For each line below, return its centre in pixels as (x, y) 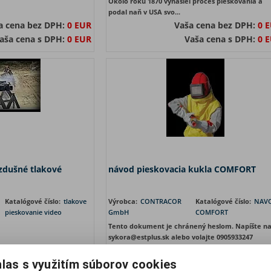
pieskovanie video (33, 212)
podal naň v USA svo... (144, 12)
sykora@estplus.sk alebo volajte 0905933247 (180, 237)
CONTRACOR (161, 201)
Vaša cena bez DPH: (216, 25)
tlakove (75, 201)
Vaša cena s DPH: (221, 39)
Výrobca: (123, 201)
